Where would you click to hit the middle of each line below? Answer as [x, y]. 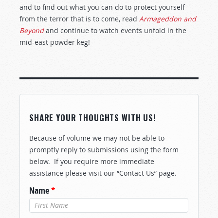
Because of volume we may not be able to [97, 138]
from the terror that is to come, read [79, 19]
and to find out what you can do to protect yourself [102, 7]
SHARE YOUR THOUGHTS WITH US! [93, 118]
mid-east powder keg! [55, 42]
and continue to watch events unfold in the [115, 30]
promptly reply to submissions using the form [104, 150]
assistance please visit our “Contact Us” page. [103, 173]
